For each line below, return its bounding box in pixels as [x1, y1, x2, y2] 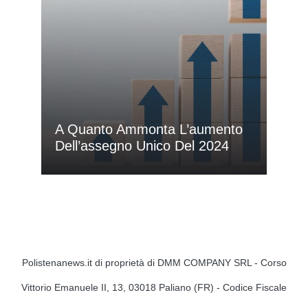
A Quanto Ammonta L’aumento [55, 122, 243, 137]
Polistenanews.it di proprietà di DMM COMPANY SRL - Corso [21, 257, 287, 269]
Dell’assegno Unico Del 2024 [55, 138, 229, 154]
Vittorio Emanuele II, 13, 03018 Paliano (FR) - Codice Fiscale [21, 282, 287, 294]
